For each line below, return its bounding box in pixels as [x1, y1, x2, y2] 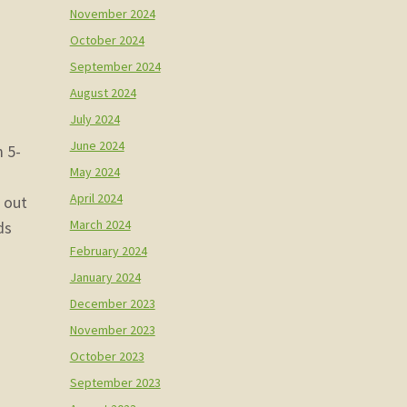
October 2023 [69, 347, 144, 364]
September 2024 [69, 57, 161, 74]
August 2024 [69, 84, 136, 101]
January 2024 [69, 268, 141, 285]
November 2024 [69, 5, 155, 22]
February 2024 [69, 242, 147, 259]
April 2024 [69, 189, 123, 206]
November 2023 [69, 321, 155, 338]
